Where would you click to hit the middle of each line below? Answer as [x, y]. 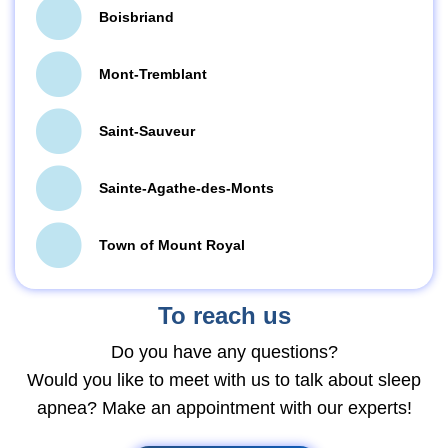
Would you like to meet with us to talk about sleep [224, 379]
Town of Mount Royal [171, 245]
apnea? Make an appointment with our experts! [224, 407]
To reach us [224, 315]
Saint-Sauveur [146, 131]
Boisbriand [136, 17]
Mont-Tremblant [152, 74]
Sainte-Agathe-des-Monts [186, 188]
